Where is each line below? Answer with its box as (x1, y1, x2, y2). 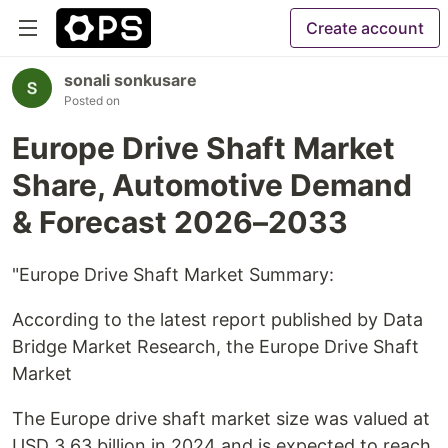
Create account (306, 18, 424, 38)
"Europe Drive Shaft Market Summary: (12, 264, 334, 285)
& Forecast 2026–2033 (12, 204, 348, 240)
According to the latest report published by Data (12, 309, 423, 330)
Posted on (64, 93, 120, 108)
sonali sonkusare (64, 70, 197, 90)
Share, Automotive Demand (12, 167, 412, 203)
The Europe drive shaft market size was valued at (12, 408, 430, 429)
